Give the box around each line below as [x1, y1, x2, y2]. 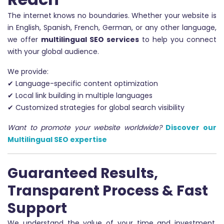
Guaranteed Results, [7, 163, 158, 183]
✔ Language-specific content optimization [7, 78, 158, 88]
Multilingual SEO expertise [7, 134, 107, 144]
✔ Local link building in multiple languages [7, 90, 152, 100]
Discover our [165, 122, 217, 132]
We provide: [7, 66, 48, 76]
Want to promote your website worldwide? [7, 122, 162, 132]
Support [7, 198, 67, 218]
